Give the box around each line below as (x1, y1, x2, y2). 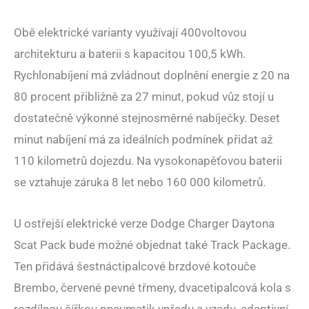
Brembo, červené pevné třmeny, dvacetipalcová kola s (14, 281, 291, 295)
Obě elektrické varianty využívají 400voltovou (14, 25, 246, 39)
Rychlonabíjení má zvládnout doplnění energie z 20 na (14, 68, 290, 82)
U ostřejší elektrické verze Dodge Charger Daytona (14, 217, 275, 231)
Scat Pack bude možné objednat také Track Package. (14, 238, 290, 252)
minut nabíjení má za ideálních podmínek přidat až (14, 132, 272, 146)
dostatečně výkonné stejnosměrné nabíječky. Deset (14, 110, 280, 125)
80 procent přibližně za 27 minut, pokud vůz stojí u (14, 89, 274, 103)
